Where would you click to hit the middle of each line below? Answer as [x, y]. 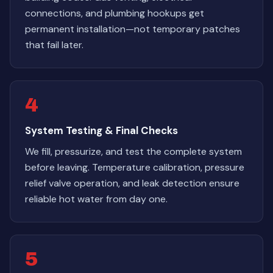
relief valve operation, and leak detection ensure [132, 183]
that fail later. [54, 45]
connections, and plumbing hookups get [115, 13]
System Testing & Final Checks [101, 130]
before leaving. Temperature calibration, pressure [135, 167]
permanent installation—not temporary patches [133, 29]
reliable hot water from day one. [96, 199]
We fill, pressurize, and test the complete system [133, 151]
